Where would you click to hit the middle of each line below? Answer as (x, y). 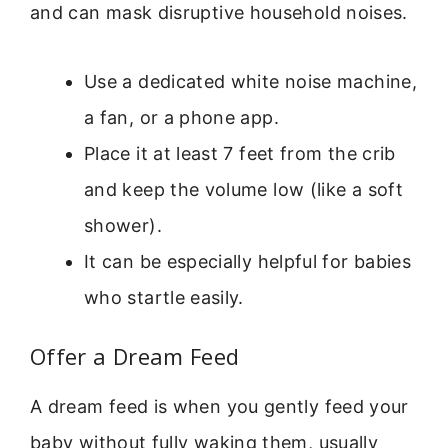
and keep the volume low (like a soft (243, 189)
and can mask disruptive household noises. (219, 13)
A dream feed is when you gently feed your (219, 406)
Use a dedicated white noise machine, (250, 81)
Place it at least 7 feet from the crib (240, 153)
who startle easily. (164, 297)
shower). (123, 225)
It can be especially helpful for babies (248, 261)
